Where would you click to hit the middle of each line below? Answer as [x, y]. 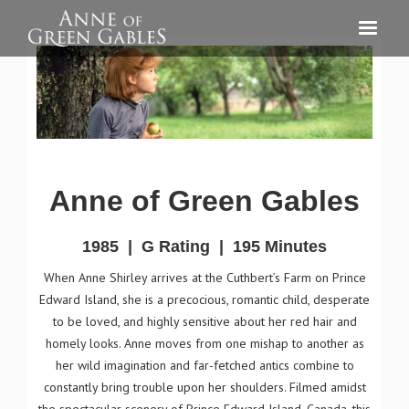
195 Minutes [280, 247]
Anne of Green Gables [204, 201]
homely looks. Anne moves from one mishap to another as [204, 344]
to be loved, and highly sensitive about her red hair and [204, 322]
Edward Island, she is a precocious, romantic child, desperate [204, 300]
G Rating [176, 247]
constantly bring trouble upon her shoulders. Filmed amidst [204, 388]
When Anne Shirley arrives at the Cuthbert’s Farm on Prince [204, 278]
